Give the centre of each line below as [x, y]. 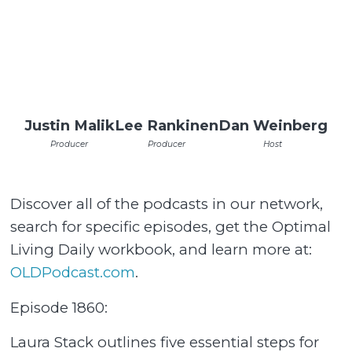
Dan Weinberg [273, 126]
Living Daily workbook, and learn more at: [161, 250]
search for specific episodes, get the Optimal [171, 227]
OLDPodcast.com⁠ [73, 273]
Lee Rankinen [166, 126]
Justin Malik [69, 126]
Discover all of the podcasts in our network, [167, 204]
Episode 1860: [59, 307]
